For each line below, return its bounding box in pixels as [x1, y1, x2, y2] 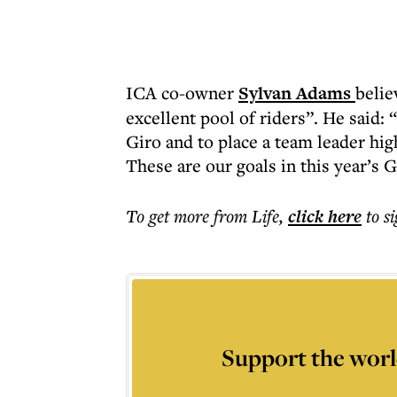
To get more [126, 204, 214, 228]
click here [288, 204, 362, 229]
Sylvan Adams [238, 81, 355, 105]
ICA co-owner [126, 81, 238, 105]
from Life [214, 204, 279, 228]
